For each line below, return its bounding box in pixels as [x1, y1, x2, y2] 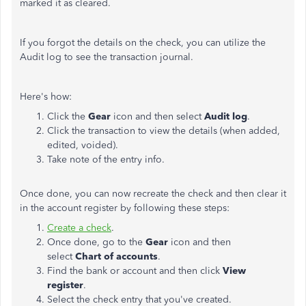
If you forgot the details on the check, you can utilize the [20, 37, 266, 48]
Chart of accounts [75, 251, 158, 262]
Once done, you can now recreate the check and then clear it [20, 188, 286, 199]
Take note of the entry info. [47, 154, 165, 165]
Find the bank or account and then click [47, 265, 223, 277]
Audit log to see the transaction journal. [20, 51, 193, 63]
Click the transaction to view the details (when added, [47, 125, 280, 137]
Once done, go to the [47, 236, 145, 248]
